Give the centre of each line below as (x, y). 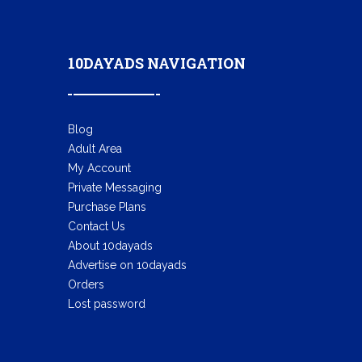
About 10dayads (110, 246)
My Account (99, 168)
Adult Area (95, 149)
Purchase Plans (107, 207)
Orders (86, 284)
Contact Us (96, 226)
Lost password (106, 304)
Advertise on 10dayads (127, 265)
